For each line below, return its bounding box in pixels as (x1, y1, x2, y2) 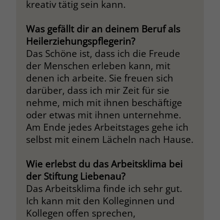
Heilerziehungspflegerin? (26, 34, 135, 47)
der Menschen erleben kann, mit (26, 59, 170, 72)
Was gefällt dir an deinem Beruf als (26, 22, 180, 35)
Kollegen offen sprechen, (26, 206, 136, 219)
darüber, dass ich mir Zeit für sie (26, 83, 169, 96)
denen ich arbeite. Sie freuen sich (26, 71, 173, 84)
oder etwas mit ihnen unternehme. (26, 108, 181, 121)
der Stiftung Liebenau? (26, 169, 125, 182)
